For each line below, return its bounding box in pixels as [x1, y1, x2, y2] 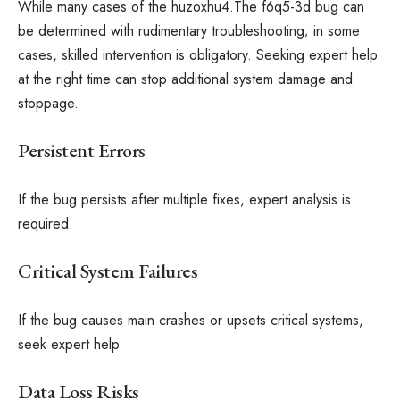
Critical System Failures [18, 258, 197, 284]
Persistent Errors [18, 137, 146, 163]
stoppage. [18, 92, 79, 113]
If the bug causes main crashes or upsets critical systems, [18, 309, 363, 330]
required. [18, 212, 73, 234]
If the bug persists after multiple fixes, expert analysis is [18, 188, 351, 210]
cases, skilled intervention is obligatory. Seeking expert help [18, 44, 378, 65]
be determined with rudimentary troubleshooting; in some [18, 20, 360, 41]
